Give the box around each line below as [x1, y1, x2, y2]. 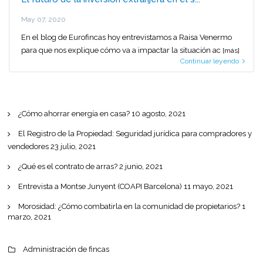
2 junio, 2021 [119, 162, 163, 171]
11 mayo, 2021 [184, 182, 233, 191]
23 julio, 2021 [50, 142, 96, 151]
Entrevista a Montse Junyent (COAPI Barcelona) [18, 182, 182, 191]
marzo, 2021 [8, 213, 51, 221]
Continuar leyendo [180, 57, 239, 65]
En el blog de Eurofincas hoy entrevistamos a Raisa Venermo [21, 32, 232, 42]
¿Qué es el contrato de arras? [18, 162, 117, 171]
